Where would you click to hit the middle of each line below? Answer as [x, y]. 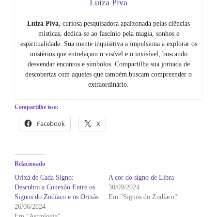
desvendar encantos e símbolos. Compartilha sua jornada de [108, 64]
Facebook [51, 123]
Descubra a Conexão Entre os [55, 187]
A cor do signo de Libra [141, 177]
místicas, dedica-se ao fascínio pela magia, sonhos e [108, 33]
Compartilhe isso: [37, 107]
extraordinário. [108, 84]
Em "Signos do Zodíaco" [143, 197]
